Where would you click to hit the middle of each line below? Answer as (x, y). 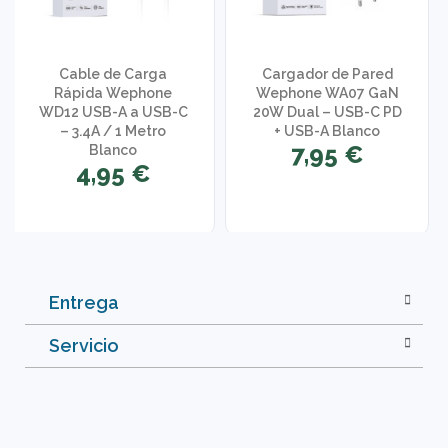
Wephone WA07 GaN (327, 93)
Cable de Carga (113, 74)
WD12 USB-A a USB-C (113, 112)
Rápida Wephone (113, 93)
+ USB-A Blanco (327, 131)
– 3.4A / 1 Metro (113, 131)
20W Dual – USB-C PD (327, 112)
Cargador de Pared (327, 74)
